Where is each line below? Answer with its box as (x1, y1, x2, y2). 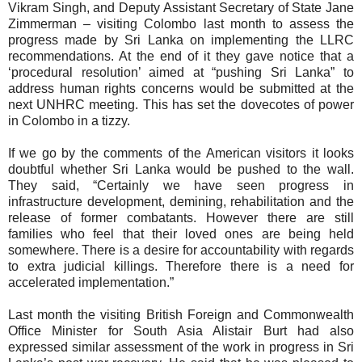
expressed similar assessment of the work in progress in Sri (8, 340, 354, 355)
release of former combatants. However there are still (8, 211, 354, 225)
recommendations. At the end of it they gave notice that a (8, 49, 354, 64)
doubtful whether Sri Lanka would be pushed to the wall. (8, 162, 354, 177)
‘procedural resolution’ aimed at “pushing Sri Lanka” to (8, 65, 354, 80)
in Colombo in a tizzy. (8, 114, 130, 128)
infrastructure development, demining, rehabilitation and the (8, 195, 354, 209)
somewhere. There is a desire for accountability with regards (8, 243, 354, 258)
